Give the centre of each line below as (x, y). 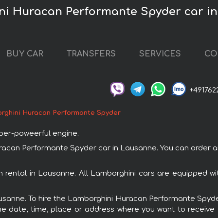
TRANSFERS (91, 54)
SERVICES (160, 54)
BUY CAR (25, 54)
